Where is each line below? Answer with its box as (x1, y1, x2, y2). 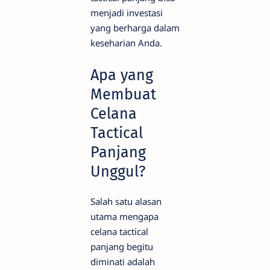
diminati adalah (90, 256, 155, 268)
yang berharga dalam (90, 22, 180, 34)
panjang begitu (90, 240, 153, 253)
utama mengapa (90, 210, 159, 223)
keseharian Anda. (90, 37, 162, 49)
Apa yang (90, 66, 153, 85)
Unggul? (90, 162, 146, 181)
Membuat (90, 85, 156, 104)
